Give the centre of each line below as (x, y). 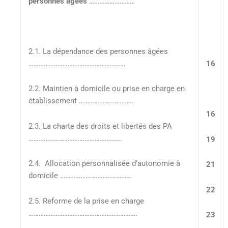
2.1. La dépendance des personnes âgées (98, 51)
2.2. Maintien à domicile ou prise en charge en (106, 89)
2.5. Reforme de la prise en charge (86, 201)
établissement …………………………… (81, 101)
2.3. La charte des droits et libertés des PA (100, 126)
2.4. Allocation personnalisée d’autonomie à (104, 164)
